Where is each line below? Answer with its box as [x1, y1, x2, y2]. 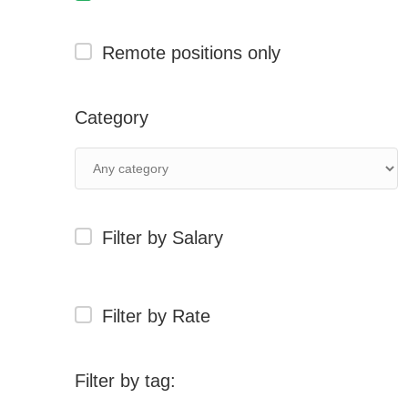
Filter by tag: [75, 371, 176, 391]
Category [75, 107, 148, 127]
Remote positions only [102, 43, 280, 63]
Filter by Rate [102, 306, 210, 326]
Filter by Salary [102, 228, 223, 248]
